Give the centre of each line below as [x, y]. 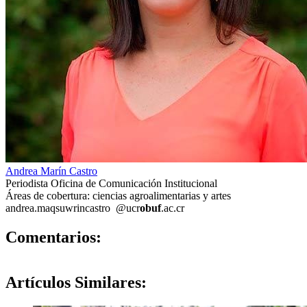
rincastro [92, 208]
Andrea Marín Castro [51, 171]
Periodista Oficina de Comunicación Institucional [111, 183]
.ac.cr [173, 208]
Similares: [109, 283]
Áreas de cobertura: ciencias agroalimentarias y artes [118, 195]
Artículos [38, 283]
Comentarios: [53, 237]
